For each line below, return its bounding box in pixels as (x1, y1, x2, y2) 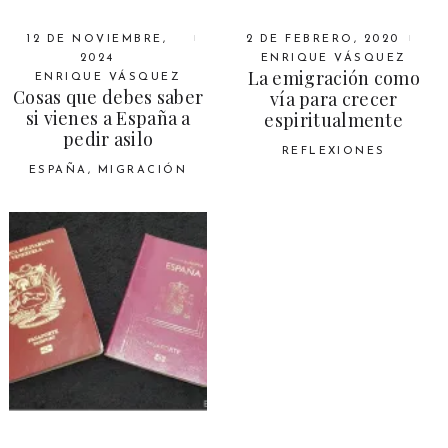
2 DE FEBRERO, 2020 (245, 34, 400, 46)
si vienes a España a (25, 106, 191, 131)
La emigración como (247, 66, 420, 91)
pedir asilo (63, 127, 154, 152)
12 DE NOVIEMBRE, (27, 34, 168, 46)
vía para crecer (269, 87, 398, 112)
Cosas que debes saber (13, 85, 204, 110)
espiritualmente (264, 108, 404, 133)
